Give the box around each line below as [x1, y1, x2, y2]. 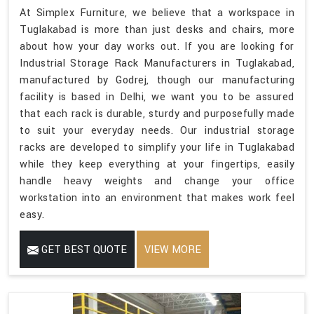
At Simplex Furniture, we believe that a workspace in [20, 5, 294, 20]
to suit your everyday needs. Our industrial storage [20, 123, 294, 138]
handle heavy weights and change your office [20, 173, 294, 189]
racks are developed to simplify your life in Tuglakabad [20, 139, 294, 155]
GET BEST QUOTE [39, 242, 127, 257]
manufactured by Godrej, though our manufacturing [20, 72, 294, 88]
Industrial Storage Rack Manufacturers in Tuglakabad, [20, 55, 294, 71]
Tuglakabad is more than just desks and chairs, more [20, 22, 294, 37]
